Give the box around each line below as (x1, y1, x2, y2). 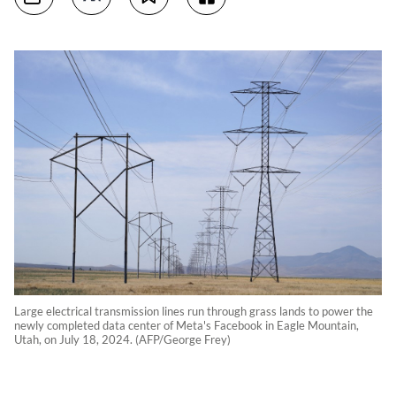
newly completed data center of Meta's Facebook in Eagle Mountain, (14, 318, 359, 333)
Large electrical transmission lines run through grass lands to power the (14, 304, 373, 319)
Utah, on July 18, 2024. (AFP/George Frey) (14, 332, 231, 347)
